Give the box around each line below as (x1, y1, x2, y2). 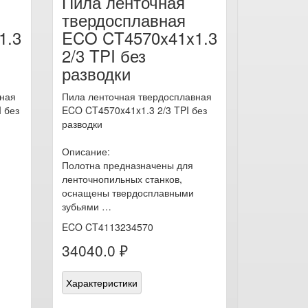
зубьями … (61, 199, 111, 213)
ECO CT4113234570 (61, 220, 153, 234)
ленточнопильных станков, (61, 172, 182, 186)
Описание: (61, 144, 110, 158)
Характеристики (65, 276, 137, 289)
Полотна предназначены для (61, 158, 193, 172)
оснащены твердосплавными (61, 186, 194, 199)
